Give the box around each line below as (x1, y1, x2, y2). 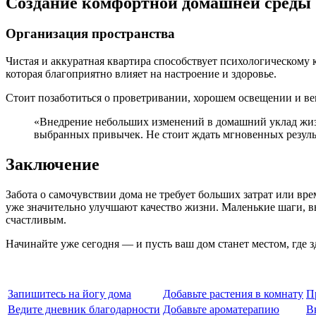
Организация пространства (6, 26, 175, 42)
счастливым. (6, 213, 66, 226)
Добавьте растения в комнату (163, 287, 303, 300)
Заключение (6, 155, 99, 174)
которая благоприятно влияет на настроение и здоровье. (6, 68, 276, 80)
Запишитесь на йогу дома (8, 287, 131, 300)
